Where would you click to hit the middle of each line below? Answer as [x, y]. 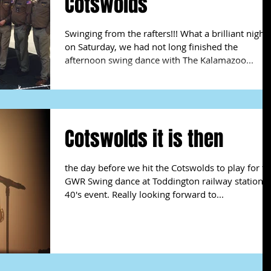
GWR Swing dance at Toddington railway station [164, 181]
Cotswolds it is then [144, 139]
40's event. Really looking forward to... [144, 194]
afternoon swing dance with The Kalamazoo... [159, 60]
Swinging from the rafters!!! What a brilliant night [166, 33]
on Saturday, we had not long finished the [151, 46]
